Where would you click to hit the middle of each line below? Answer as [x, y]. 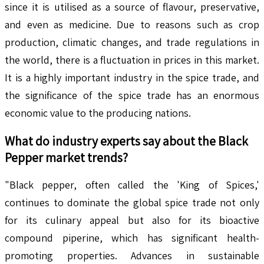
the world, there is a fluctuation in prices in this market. [132, 60]
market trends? [87, 157]
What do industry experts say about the [111, 141]
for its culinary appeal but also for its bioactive [132, 220]
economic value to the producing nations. [98, 113]
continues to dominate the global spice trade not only [132, 202]
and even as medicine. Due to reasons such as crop [132, 24]
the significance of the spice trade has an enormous [132, 95]
